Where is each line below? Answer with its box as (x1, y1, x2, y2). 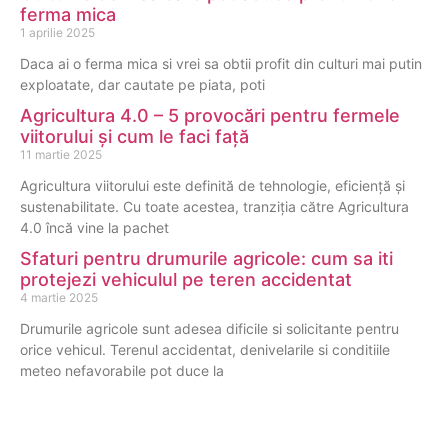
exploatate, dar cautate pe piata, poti (20, 76, 265, 94)
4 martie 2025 (20, 290, 98, 306)
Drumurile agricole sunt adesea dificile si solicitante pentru (20, 320, 399, 338)
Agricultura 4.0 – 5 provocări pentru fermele (20, 105, 400, 127)
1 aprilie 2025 (20, 25, 95, 41)
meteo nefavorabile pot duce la (20, 362, 224, 380)
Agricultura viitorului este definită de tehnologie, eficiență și (20, 177, 405, 195)
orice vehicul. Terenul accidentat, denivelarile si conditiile (20, 341, 390, 359)
